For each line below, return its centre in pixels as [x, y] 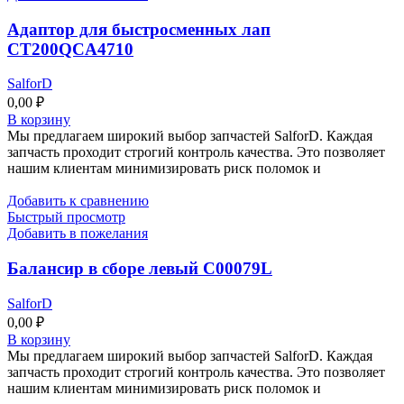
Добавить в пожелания [78, 234]
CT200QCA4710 [70, 49]
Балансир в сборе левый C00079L [140, 269]
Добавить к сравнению [78, 201]
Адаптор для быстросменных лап [139, 29]
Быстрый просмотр [66, 217]
